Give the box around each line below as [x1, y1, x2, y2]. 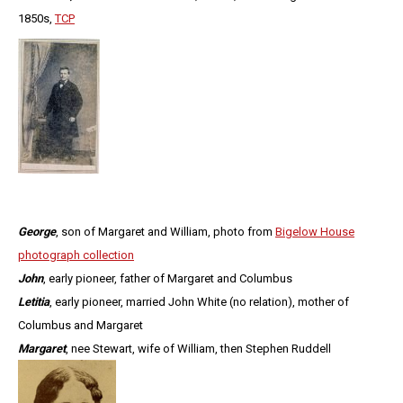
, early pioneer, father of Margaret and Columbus [43, 272, 292, 286]
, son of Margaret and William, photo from [56, 225, 275, 239]
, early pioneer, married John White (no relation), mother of [49, 295, 349, 309]
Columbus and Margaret [18, 318, 143, 333]
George [18, 225, 56, 239]
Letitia [18, 295, 49, 309]
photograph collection [18, 248, 134, 263]
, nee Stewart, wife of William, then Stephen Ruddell [66, 342, 331, 356]
